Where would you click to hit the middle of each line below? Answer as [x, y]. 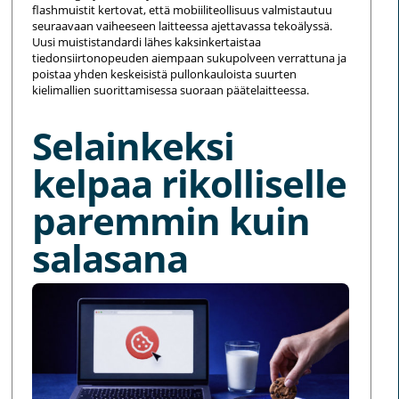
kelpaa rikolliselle [190, 183]
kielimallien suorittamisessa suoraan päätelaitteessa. [171, 90]
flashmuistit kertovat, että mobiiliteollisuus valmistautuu [183, 10]
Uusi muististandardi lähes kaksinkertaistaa [147, 42]
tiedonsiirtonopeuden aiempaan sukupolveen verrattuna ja [190, 58]
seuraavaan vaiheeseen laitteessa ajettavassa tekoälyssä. [183, 26]
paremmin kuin [171, 221]
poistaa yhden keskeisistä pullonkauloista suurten [165, 74]
